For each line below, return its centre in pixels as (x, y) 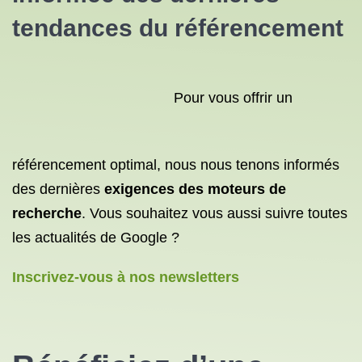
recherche (47, 213)
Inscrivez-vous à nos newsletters (126, 277)
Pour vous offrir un (233, 98)
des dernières (56, 189)
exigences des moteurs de (195, 189)
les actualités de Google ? (96, 238)
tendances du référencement (178, 28)
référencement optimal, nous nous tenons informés (176, 165)
